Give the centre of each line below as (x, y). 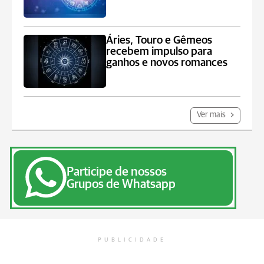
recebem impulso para (159, 52)
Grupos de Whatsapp (121, 184)
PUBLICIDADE (132, 240)
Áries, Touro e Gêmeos (159, 40)
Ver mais (212, 115)
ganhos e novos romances (167, 63)
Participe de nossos (117, 172)
